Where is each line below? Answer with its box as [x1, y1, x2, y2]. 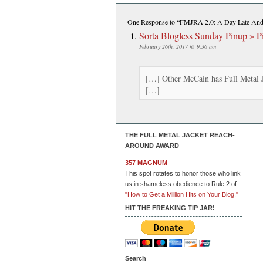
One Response [127, 16, 168, 26]
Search [125, 254, 146, 262]
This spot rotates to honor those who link [125, 169, 241, 177]
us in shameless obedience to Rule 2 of [125, 180, 237, 187]
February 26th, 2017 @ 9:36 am [139, 42, 216, 50]
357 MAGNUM [125, 159, 167, 166]
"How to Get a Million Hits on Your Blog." [125, 190, 238, 198]
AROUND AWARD [125, 141, 179, 149]
